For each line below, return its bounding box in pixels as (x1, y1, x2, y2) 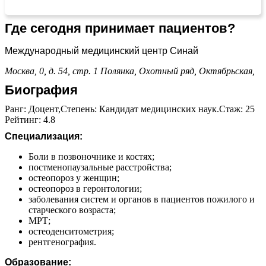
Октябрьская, (199, 65, 257, 76)
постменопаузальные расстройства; (28, 161, 172, 172)
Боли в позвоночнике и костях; (28, 151, 154, 161)
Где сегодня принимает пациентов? (5, 20, 235, 36)
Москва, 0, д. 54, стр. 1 (5, 65, 98, 76)
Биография (5, 82, 78, 97)
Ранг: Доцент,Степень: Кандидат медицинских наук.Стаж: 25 (5, 103, 255, 114)
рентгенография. (28, 236, 96, 247)
